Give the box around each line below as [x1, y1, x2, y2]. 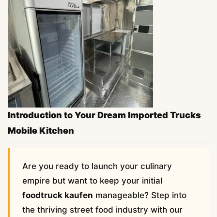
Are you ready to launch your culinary [22, 161, 172, 171]
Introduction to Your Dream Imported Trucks [8, 110, 201, 121]
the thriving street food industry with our [22, 205, 183, 215]
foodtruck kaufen [22, 190, 93, 201]
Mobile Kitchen [8, 125, 74, 136]
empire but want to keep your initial [22, 176, 162, 186]
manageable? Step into [93, 190, 186, 201]
